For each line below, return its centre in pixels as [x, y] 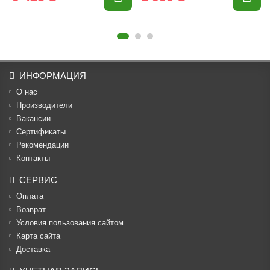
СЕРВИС [38, 180]
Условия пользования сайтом [70, 223]
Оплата [30, 196]
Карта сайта [38, 236]
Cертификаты [41, 132]
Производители [44, 105]
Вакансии [33, 118]
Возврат [31, 209]
